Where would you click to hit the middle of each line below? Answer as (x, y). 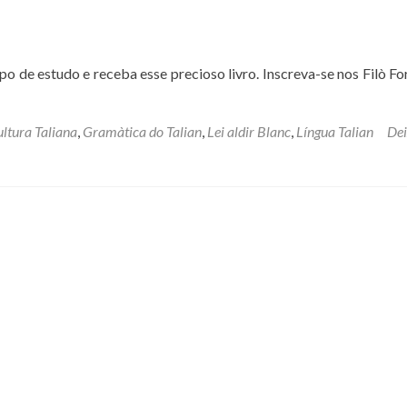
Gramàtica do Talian (142, 131)
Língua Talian (335, 131)
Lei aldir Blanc (249, 131)
